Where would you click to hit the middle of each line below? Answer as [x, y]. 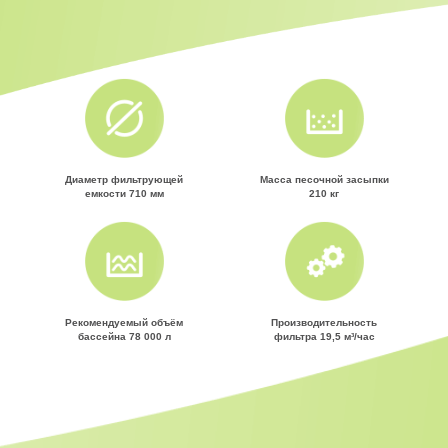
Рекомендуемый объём [124, 322]
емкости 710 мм [124, 193]
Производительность [324, 322]
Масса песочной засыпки [324, 179]
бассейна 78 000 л [124, 336]
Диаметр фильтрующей [124, 179]
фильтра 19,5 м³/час [324, 336]
